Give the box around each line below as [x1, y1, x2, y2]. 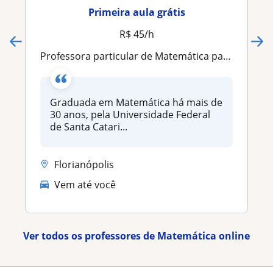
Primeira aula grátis [88, 5, 185, 19]
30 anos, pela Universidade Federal [50, 107, 210, 121]
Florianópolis [54, 157, 114, 171]
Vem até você [54, 178, 116, 192]
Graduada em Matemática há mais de [50, 95, 222, 109]
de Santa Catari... [50, 119, 127, 133]
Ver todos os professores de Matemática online [23, 229, 250, 243]
